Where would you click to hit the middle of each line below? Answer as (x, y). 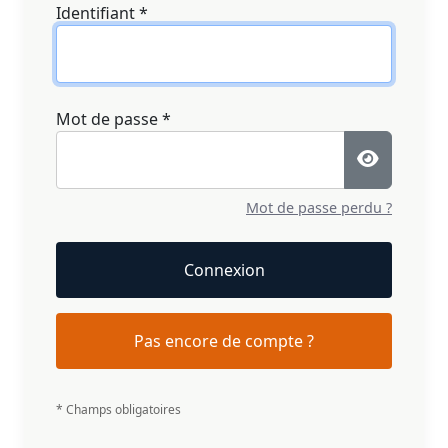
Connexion (224, 270)
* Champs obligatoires (118, 409)
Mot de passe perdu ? (319, 207)
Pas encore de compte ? (224, 341)
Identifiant (95, 13)
